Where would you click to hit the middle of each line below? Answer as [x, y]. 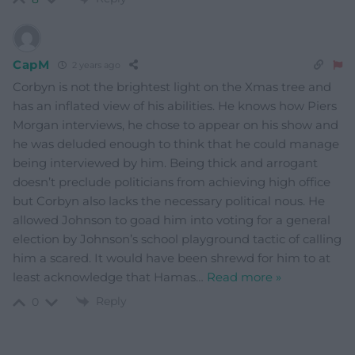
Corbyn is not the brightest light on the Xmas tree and [172, 86]
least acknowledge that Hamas [104, 277]
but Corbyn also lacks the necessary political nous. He [169, 200]
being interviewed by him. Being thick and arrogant [165, 162]
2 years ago [95, 65]
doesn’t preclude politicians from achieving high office [172, 181]
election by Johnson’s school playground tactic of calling [177, 239]
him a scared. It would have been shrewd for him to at [172, 258]
